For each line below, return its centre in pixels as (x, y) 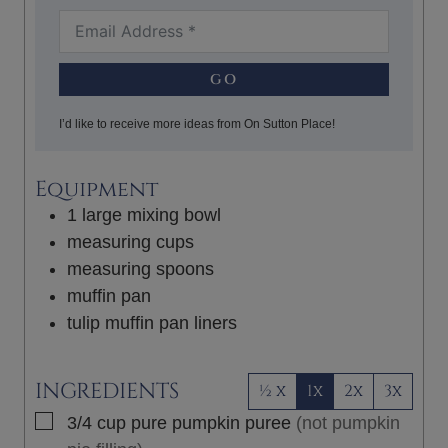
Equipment (96, 189)
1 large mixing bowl (144, 214)
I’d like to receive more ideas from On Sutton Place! (197, 123)
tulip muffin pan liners (152, 322)
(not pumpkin (348, 422)
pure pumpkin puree (211, 422)
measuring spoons (140, 268)
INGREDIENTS (107, 391)
